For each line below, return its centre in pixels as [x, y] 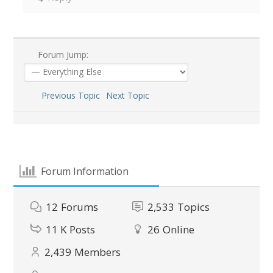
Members [98, 252]
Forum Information [84, 172]
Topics [194, 207]
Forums [80, 207]
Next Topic [130, 95]
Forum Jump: [62, 54]
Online [179, 229]
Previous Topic [68, 95]
